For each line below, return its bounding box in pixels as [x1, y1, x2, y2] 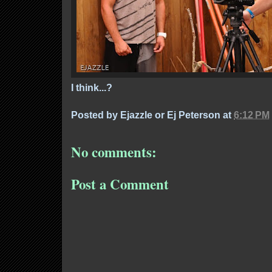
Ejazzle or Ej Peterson [120, 109, 220, 120]
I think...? [71, 81, 112, 93]
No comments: [71, 141, 157, 162]
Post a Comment [71, 174, 169, 195]
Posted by [71, 109, 120, 120]
